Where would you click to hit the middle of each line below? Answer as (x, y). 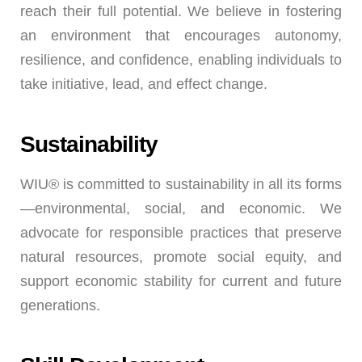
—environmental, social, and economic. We (181, 208)
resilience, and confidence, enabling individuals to (181, 60)
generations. (60, 305)
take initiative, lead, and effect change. (144, 84)
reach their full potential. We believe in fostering (181, 11)
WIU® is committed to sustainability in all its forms (181, 184)
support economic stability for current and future (181, 281)
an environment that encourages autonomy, (181, 36)
